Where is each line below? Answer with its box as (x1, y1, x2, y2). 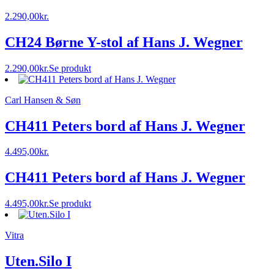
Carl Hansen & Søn (5, 94, 81, 105)
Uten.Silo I (5, 253, 72, 270)
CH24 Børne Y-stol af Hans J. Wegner (5, 34, 243, 50)
